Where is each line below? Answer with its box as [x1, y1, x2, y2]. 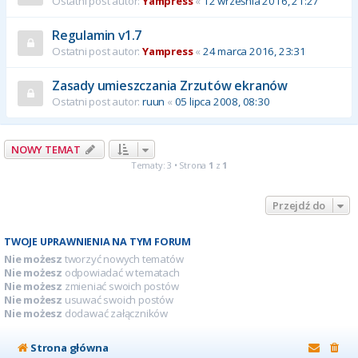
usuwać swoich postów [62, 292, 173, 307]
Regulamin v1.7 [52, 26, 142, 44]
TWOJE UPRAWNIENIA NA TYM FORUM [4, 235, 191, 249]
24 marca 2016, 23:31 [202, 44, 306, 58]
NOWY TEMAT [11, 142, 81, 157]
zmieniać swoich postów [62, 279, 179, 293]
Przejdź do [272, 198, 326, 213]
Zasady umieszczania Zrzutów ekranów [52, 77, 288, 94]
